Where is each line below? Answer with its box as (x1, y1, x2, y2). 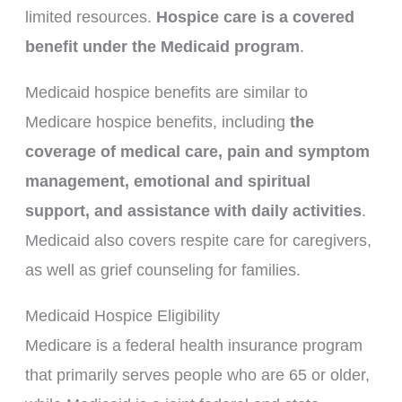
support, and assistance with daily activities (24, 201, 362, 220)
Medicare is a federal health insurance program (24, 336, 363, 354)
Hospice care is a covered (155, 7, 354, 26)
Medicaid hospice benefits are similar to (24, 83, 308, 101)
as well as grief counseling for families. (24, 260, 301, 279)
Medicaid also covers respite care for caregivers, (24, 231, 371, 249)
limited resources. (24, 7, 156, 26)
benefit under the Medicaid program (24, 37, 300, 56)
